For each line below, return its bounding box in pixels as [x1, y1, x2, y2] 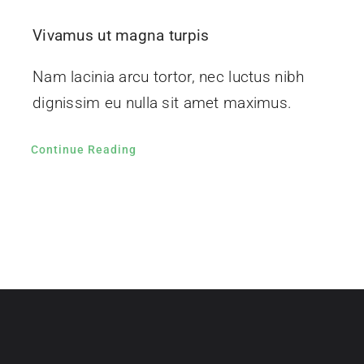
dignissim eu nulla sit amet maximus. [32, 93, 292, 113]
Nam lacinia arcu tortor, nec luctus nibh [32, 67, 305, 87]
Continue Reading [30, 143, 136, 157]
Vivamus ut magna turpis [32, 26, 210, 45]
